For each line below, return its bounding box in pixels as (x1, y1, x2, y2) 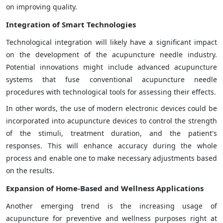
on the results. (6, 165, 54, 175)
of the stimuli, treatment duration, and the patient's (6, 128, 217, 138)
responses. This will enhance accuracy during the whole (6, 140, 217, 150)
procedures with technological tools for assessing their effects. (6, 87, 216, 97)
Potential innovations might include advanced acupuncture (6, 62, 217, 72)
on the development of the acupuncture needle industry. (6, 49, 217, 59)
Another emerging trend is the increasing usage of (6, 201, 217, 211)
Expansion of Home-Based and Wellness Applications (6, 183, 204, 193)
